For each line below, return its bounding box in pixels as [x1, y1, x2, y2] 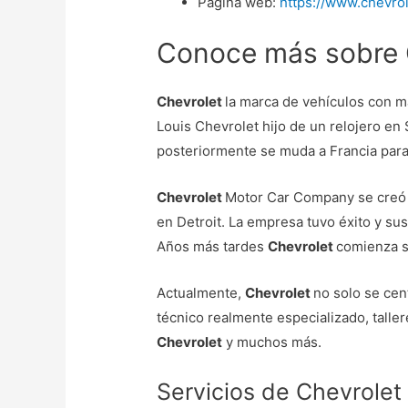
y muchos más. [222, 332, 326, 351]
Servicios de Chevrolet [157, 377, 403, 405]
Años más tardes [157, 237, 269, 255]
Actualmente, [157, 283, 246, 301]
